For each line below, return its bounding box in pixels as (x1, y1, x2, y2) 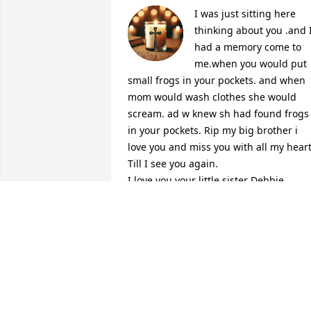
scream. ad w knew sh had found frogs (128, 106, 309, 120)
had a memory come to (194, 40, 301, 53)
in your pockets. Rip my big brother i (128, 123, 298, 137)
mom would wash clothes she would (128, 90, 296, 103)
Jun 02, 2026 (128, 219, 185, 233)
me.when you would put (194, 56, 307, 70)
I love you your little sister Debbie (128, 173, 284, 187)
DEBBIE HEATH (128, 205, 197, 219)
